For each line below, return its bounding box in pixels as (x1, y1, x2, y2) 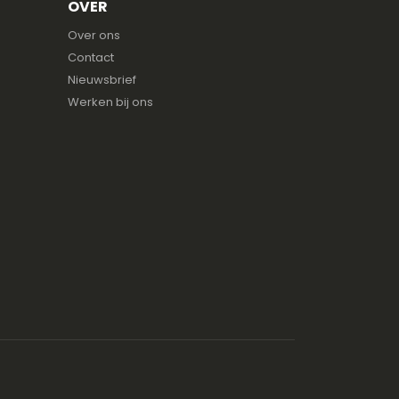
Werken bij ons (67, 94, 153, 111)
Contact (67, 49, 114, 67)
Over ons (67, 27, 120, 45)
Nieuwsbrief (67, 71, 136, 89)
